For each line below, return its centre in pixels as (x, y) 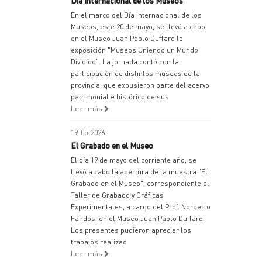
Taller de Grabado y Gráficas (117, 195)
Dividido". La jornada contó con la (125, 62)
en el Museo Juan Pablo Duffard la (127, 38)
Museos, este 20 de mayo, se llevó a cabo (138, 27)
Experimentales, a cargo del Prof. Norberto (141, 207)
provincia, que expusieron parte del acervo (140, 85)
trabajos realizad (99, 242)
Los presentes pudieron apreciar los (131, 230)
